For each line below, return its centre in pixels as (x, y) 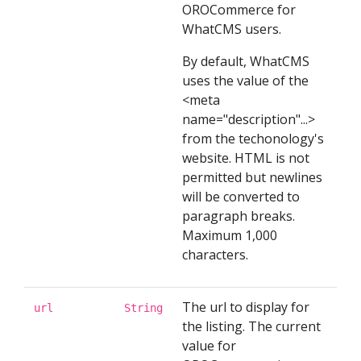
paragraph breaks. (239, 216)
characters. (215, 255)
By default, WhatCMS (246, 61)
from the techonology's (253, 139)
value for (209, 346)
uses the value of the (245, 81)
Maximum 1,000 (230, 235)
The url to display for (246, 307)
